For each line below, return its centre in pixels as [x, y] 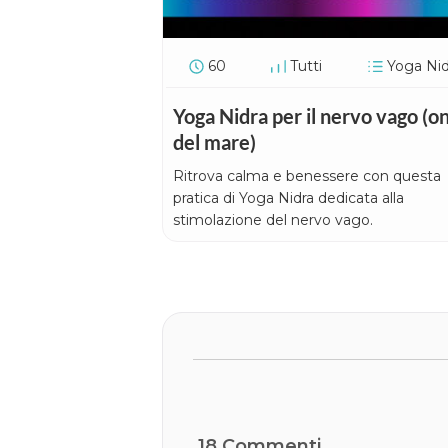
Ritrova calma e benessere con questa [307, 175]
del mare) [214, 141]
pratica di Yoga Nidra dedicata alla [288, 197]
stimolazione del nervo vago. [273, 219]
